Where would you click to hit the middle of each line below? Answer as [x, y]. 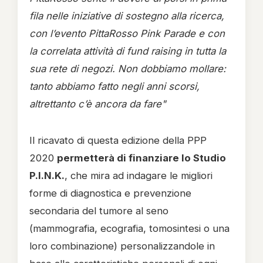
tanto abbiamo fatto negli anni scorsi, [114, 86]
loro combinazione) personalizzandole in [122, 246]
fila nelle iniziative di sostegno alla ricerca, [127, 16]
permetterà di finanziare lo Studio [141, 158]
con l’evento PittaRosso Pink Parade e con [127, 33]
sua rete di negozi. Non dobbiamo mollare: [128, 69]
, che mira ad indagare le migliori [139, 176]
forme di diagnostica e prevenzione [110, 193]
